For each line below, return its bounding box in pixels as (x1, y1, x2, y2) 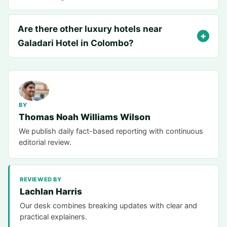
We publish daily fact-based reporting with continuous (19, 127, 203, 136)
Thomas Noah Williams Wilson (19, 112, 150, 123)
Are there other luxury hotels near (18, 24, 162, 34)
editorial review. (19, 138, 71, 147)
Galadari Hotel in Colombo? (18, 38, 134, 48)
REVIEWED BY (20, 176, 62, 183)
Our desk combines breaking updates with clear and (20, 201, 197, 211)
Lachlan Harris (20, 186, 82, 197)
